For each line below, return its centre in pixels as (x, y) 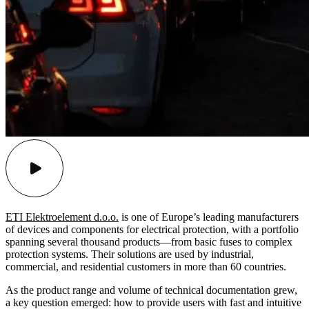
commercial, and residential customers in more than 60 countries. (146, 267)
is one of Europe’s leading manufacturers (209, 217)
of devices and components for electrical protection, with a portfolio (152, 230)
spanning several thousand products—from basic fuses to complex (149, 242)
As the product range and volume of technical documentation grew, (151, 290)
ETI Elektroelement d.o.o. (62, 217)
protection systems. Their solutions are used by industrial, (130, 255)
